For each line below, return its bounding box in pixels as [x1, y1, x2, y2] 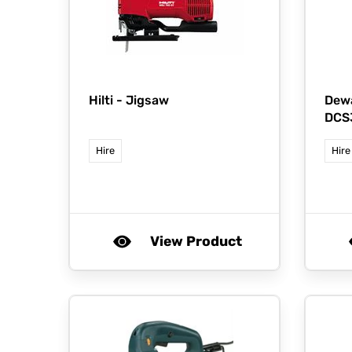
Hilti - [89, 93, 126, 108]
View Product [149, 233, 242, 250]
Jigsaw [126, 93, 169, 108]
